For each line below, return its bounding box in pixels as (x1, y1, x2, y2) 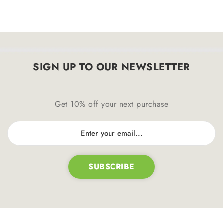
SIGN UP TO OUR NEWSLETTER (33, 60, 190, 75)
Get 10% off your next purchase (55, 98, 168, 110)
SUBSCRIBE (88, 161, 135, 173)
